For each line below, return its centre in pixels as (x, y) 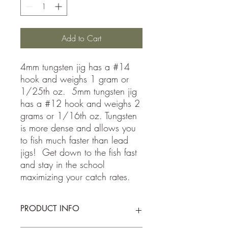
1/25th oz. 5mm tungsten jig (79, 91)
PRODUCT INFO (50, 208)
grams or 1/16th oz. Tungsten (79, 116)
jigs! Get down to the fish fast (79, 152)
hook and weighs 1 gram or (75, 79)
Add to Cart (81, 38)
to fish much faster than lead (74, 140)
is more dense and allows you (78, 128)
